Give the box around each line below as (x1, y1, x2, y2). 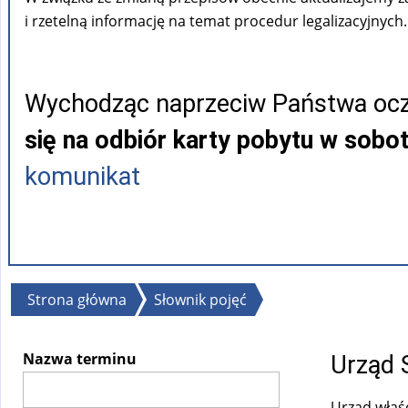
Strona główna (27, 289, 127, 310)
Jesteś (8, 282, 75, 309)
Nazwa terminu (23, 348, 137, 369)
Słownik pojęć (154, 289, 247, 310)
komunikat (25, 162, 140, 192)
